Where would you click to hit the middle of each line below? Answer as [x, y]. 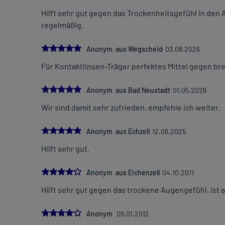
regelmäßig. [62, 25]
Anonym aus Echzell [118, 132]
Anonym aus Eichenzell [123, 173]
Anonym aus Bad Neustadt [128, 90]
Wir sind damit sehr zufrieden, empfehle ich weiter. [131, 107]
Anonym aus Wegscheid [125, 49]
